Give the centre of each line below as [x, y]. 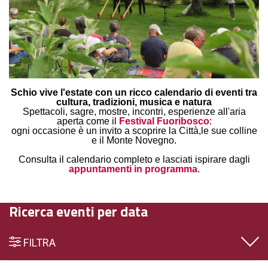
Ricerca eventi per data [78, 211]
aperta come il [88, 121]
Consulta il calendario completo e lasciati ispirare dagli [134, 159]
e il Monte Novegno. [134, 140]
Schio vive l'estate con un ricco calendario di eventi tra [134, 92]
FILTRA [38, 242]
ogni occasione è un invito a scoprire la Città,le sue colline [134, 130]
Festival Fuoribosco [164, 121]
